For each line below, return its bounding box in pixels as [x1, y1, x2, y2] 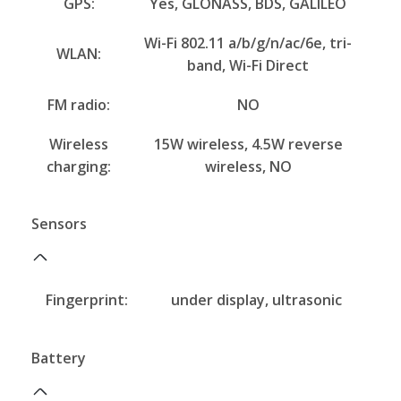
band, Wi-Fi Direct [187, 55, 309, 75]
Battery [31, 347, 86, 368]
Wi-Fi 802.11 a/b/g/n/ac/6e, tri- [144, 32, 352, 53]
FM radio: [47, 94, 110, 115]
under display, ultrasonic [170, 290, 342, 311]
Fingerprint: [46, 290, 128, 311]
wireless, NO [204, 156, 292, 176]
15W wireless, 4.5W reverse [153, 133, 343, 154]
